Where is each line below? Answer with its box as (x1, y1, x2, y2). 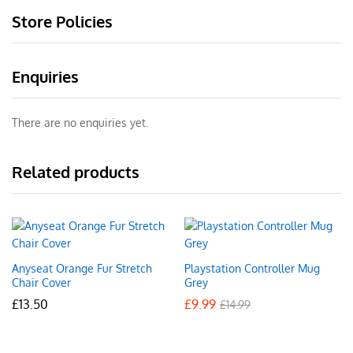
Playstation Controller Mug (184, 261, 320, 275)
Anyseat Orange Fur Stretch (12, 261, 152, 275)
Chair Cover (12, 275, 71, 289)
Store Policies (12, 10, 113, 32)
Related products (12, 161, 139, 182)
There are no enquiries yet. (12, 115, 148, 129)
